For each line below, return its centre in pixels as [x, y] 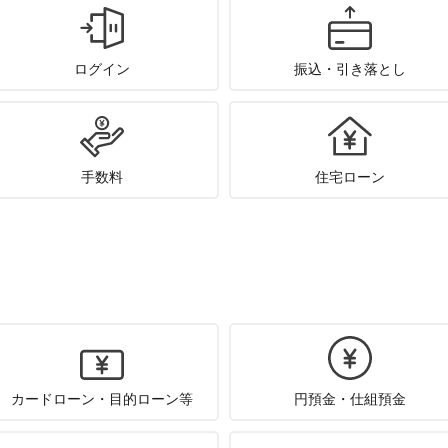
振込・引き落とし [349, 69]
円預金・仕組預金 [349, 399]
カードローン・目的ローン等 [102, 399]
